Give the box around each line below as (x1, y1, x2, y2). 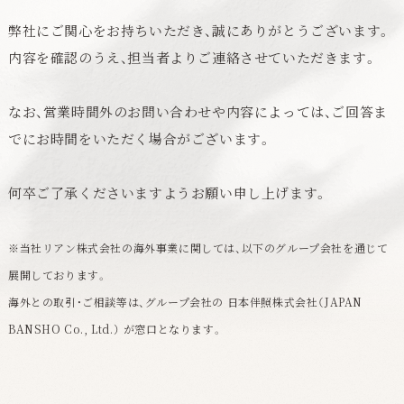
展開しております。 (7, 267, 111, 283)
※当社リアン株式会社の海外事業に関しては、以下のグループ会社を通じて (7, 240, 389, 256)
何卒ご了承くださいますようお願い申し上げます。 (7, 183, 328, 203)
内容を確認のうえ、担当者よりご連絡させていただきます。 (7, 48, 378, 68)
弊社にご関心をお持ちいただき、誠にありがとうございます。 (7, 21, 391, 41)
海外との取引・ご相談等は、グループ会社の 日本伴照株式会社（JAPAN (7, 294, 363, 310)
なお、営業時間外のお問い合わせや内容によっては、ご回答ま (7, 102, 388, 122)
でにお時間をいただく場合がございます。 (7, 129, 272, 149)
